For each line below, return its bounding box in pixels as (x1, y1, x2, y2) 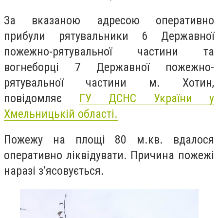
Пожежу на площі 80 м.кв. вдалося (4, 133, 214, 147)
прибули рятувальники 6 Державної (4, 29, 214, 43)
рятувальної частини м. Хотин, (4, 75, 214, 90)
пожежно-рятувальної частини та (4, 44, 214, 58)
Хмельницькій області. (4, 107, 118, 121)
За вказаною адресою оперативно (4, 13, 214, 27)
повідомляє (4, 91, 79, 105)
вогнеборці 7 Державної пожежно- (4, 60, 214, 74)
